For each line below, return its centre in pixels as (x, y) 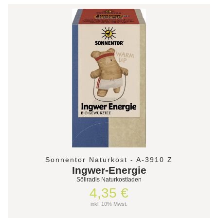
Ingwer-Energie (109, 170)
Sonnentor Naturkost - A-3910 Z (109, 159)
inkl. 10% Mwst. (109, 204)
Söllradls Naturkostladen (109, 179)
